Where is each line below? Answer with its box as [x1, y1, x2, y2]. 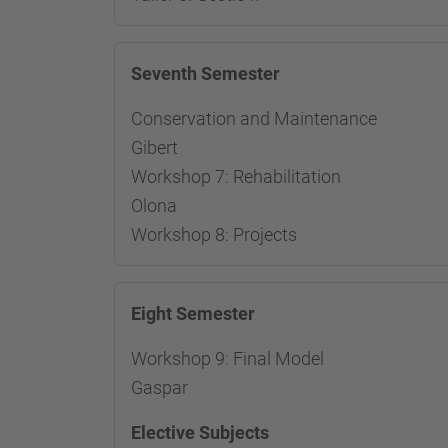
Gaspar [131, 377, 188, 398]
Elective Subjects [131, 422, 269, 443]
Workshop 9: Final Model [131, 348, 324, 369]
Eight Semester [131, 303, 255, 324]
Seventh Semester [131, 63, 280, 84]
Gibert [131, 137, 178, 158]
